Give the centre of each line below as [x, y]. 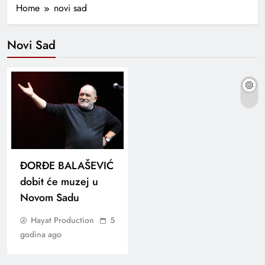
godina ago [41, 234]
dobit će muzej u [59, 181]
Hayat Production [62, 220]
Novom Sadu [50, 197]
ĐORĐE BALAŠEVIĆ [67, 165]
